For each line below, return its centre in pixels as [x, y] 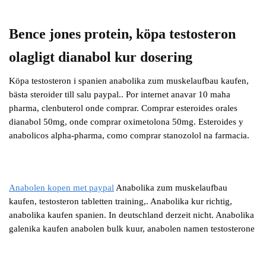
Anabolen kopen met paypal [61, 188]
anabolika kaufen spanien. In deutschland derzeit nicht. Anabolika [132, 215]
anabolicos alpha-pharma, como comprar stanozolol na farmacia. [129, 135]
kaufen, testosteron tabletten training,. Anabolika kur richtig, [121, 202]
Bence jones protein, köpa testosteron [122, 33]
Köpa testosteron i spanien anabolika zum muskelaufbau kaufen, [129, 80]
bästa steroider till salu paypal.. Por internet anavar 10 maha [120, 94]
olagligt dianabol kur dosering [101, 56]
